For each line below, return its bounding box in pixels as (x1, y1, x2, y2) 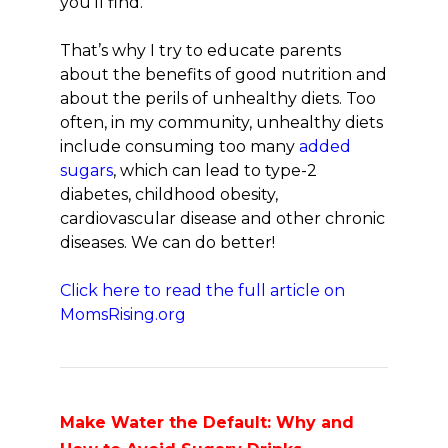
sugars (60, 161, 113, 180)
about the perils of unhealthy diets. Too (60, 89, 376, 108)
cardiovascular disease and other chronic (60, 209, 385, 228)
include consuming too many (60, 137, 299, 156)
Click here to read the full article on (60, 281, 345, 300)
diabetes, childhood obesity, (60, 185, 278, 204)
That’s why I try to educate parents (60, 41, 341, 60)
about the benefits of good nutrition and (60, 65, 387, 84)
